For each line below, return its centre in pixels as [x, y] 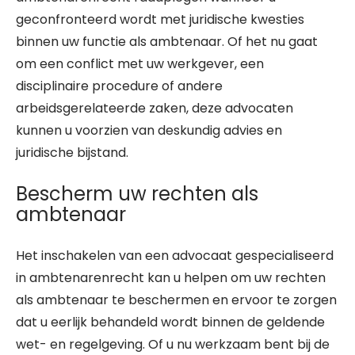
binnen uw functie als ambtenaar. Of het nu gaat [167, 42]
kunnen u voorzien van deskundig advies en [149, 130]
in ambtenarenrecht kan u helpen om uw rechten [171, 278]
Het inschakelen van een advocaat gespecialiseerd [175, 256]
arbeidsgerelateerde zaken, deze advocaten [155, 108]
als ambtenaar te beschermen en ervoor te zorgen [176, 300]
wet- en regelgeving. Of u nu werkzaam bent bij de [173, 344]
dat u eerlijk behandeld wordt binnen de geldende [170, 322]
